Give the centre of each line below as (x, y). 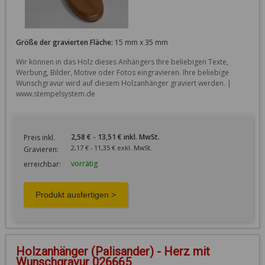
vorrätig (84, 163)
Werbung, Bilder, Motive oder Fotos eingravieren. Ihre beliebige (122, 72)
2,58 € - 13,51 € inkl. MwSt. (128, 137)
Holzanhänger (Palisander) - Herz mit (113, 251)
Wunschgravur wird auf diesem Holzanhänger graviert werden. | (123, 83)
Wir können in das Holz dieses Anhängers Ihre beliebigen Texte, (122, 62)
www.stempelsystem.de (55, 93)
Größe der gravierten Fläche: (64, 42)
